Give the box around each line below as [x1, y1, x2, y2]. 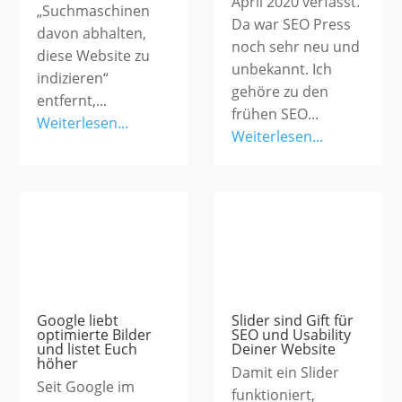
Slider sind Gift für [232, 310, 354, 331]
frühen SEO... [232, 104, 319, 125]
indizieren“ [37, 68, 109, 88]
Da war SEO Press [232, 14, 351, 35]
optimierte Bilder [37, 325, 153, 345]
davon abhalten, [37, 23, 147, 43]
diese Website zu [37, 46, 151, 66]
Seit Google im [37, 377, 135, 398]
